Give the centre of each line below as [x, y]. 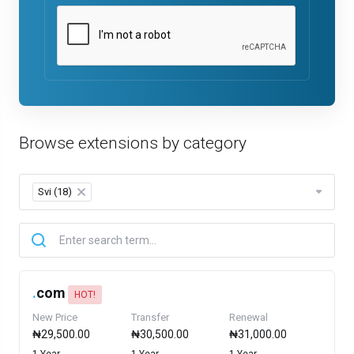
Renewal [249, 317]
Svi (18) [55, 192]
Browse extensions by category [133, 143]
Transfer [150, 317]
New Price [55, 317]
